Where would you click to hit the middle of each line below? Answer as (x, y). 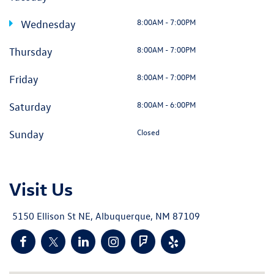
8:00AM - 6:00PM (166, 104)
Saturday (30, 106)
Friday (24, 79)
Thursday (31, 51)
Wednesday (47, 24)
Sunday (27, 134)
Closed (148, 131)
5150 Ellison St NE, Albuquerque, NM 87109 (106, 216)
